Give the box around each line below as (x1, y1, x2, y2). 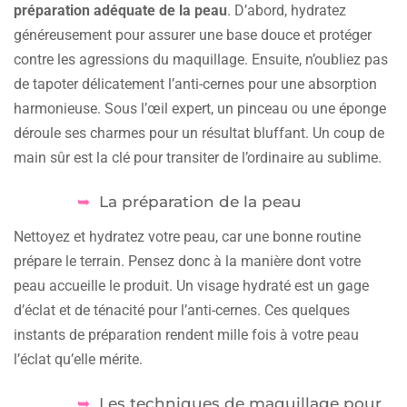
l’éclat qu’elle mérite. (14, 351, 143, 369)
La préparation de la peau (99, 193, 303, 212)
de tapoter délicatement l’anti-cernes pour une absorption (14, 75, 377, 94)
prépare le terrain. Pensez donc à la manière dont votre (14, 253, 361, 271)
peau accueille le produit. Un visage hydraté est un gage (14, 277, 369, 295)
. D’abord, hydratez (227, 2, 346, 20)
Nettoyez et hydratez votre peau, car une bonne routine (14, 228, 361, 246)
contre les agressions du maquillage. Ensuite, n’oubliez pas (14, 51, 388, 69)
